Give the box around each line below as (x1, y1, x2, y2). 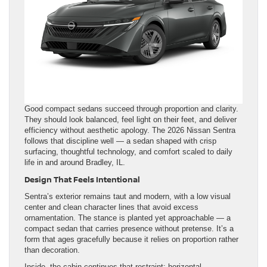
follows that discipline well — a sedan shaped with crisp (24, 136, 216, 145)
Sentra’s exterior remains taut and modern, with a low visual (24, 191, 231, 201)
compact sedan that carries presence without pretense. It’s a (24, 223, 234, 233)
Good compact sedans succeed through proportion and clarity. (24, 104, 238, 113)
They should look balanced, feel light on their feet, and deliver (24, 114, 237, 124)
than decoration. (24, 245, 80, 254)
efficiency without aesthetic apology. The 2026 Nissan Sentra (24, 125, 235, 135)
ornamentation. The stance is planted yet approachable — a (24, 213, 231, 222)
